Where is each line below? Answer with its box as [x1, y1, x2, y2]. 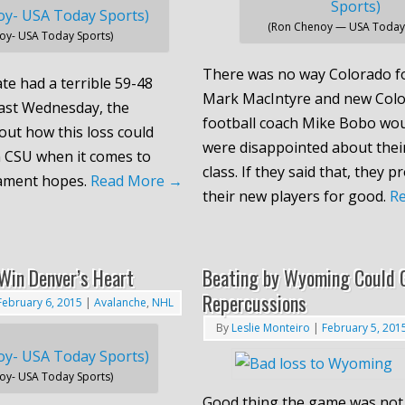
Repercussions [202, 287, 306, 317]
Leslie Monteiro [231, 319, 310, 335]
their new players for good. [202, 185, 390, 206]
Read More [90, 170, 168, 191]
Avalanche [94, 294, 146, 310]
